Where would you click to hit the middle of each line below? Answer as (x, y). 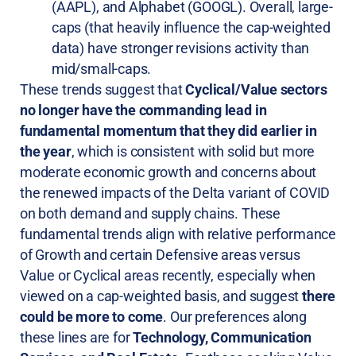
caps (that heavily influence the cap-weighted (191, 28)
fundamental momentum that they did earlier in (168, 131)
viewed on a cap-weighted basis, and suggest (161, 296)
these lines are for (77, 338)
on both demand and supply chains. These (150, 214)
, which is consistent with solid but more (193, 152)
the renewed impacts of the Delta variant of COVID (175, 193)
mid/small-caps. (102, 69)
